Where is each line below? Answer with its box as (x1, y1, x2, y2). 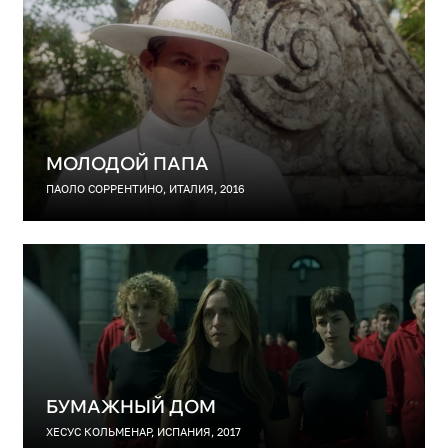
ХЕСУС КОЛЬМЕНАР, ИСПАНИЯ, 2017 (45, 425, 241, 440)
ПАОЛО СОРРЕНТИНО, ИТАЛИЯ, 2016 (45, 181, 245, 196)
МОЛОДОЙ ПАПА (45, 150, 209, 175)
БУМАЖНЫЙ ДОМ (45, 394, 216, 419)
